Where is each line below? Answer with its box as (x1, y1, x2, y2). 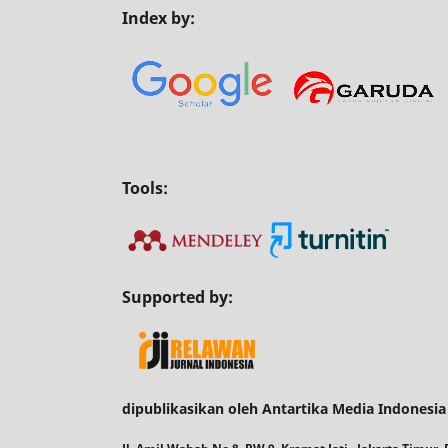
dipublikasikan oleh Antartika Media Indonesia (122, 399, 446, 419)
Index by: (122, 6, 195, 29)
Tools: (122, 177, 168, 200)
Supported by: (122, 286, 233, 309)
